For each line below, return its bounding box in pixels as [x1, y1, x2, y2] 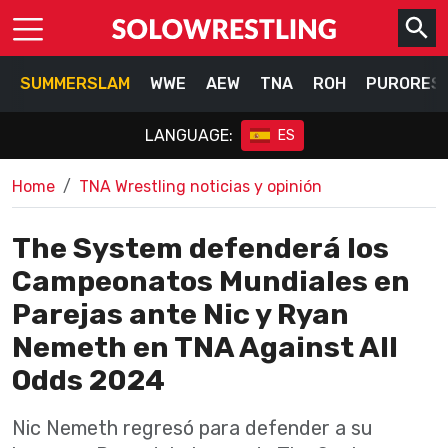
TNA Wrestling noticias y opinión [79, 177, 322, 196]
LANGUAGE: [144, 125, 233, 145]
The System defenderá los [12, 231, 389, 265]
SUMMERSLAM [20, 74, 130, 93]
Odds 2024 [12, 363, 165, 397]
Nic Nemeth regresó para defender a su [12, 416, 373, 440]
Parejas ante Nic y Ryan [12, 297, 349, 331]
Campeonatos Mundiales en [12, 264, 410, 298]
